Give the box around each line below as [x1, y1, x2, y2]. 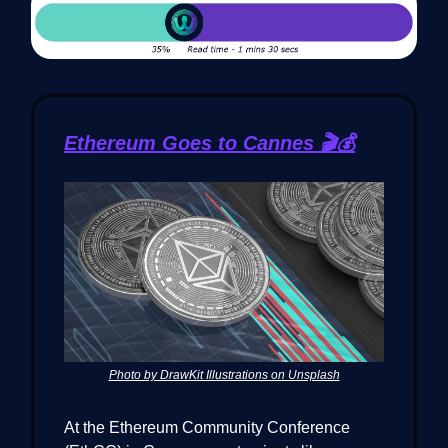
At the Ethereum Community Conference [64, 419, 350, 437]
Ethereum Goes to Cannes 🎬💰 [64, 131, 355, 154]
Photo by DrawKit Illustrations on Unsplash [108, 368, 340, 383]
